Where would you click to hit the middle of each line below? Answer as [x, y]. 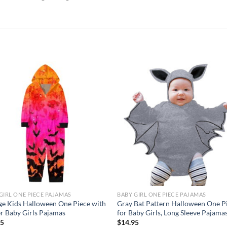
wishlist [90, 96]
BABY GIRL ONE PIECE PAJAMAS [162, 194]
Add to [90, 89]
